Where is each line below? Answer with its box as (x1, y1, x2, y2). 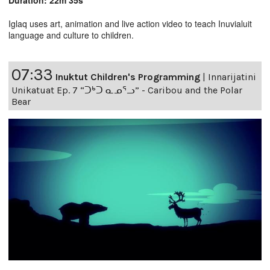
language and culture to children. (8, 29, 134, 42)
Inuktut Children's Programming (55, 71, 200, 83)
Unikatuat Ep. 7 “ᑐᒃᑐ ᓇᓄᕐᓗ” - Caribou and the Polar (11, 84, 242, 96)
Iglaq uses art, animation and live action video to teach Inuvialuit (8, 17, 252, 30)
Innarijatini (208, 71, 256, 83)
